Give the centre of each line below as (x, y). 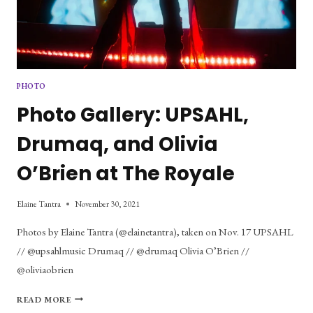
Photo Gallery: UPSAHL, (133, 115)
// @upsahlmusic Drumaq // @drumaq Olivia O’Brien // (133, 250)
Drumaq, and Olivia (117, 144)
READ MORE (44, 299)
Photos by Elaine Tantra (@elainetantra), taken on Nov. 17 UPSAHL (155, 231)
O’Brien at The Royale (126, 173)
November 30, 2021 (107, 204)
